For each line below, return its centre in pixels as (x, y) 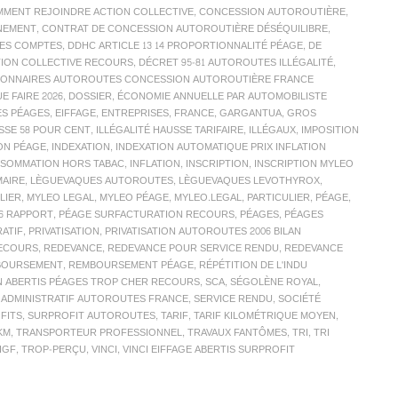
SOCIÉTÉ (299, 299)
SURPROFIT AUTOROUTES (92, 316)
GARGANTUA (251, 114)
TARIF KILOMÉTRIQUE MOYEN (265, 316)
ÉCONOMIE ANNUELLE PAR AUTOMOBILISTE (222, 97)
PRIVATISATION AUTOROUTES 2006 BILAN (203, 232)
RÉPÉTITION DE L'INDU (253, 266)
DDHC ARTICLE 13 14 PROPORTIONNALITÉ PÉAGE (185, 46)
